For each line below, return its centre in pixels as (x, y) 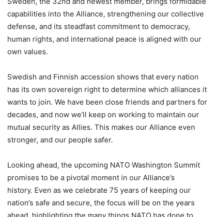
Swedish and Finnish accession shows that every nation (103, 77)
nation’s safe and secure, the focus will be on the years (101, 202)
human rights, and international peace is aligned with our (104, 39)
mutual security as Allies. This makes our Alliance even (101, 127)
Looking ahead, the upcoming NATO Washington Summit (104, 165)
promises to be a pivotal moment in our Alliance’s (91, 177)
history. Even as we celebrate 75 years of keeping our (99, 190)
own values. (28, 51)
